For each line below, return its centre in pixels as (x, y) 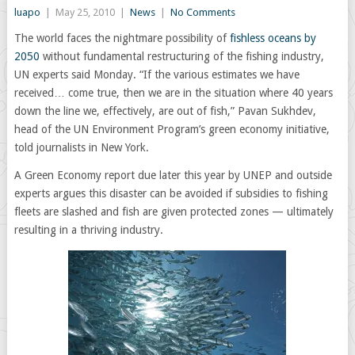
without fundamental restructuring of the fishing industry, (183, 56)
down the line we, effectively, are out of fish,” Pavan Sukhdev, (165, 111)
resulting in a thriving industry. (88, 230)
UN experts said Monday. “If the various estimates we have (157, 74)
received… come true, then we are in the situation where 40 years (173, 93)
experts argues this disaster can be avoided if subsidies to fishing (171, 193)
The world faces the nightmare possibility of (122, 38)
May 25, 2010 (85, 12)
